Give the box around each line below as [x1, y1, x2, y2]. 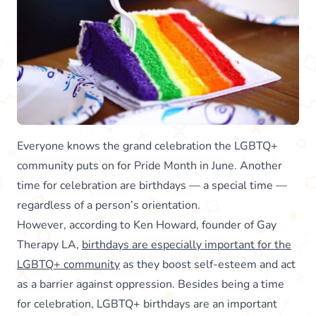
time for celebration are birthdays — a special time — [17, 177, 287, 193]
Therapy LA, [17, 236, 82, 253]
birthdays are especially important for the [82, 236, 291, 253]
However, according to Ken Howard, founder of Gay [17, 217, 276, 233]
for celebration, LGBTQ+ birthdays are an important [17, 296, 277, 312]
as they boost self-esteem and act [120, 256, 296, 272]
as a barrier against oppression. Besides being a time [17, 276, 284, 292]
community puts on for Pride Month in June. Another [17, 157, 282, 174]
